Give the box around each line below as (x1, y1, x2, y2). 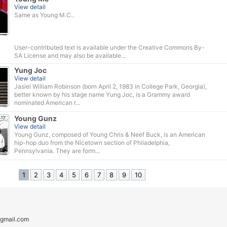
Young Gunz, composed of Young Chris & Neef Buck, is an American (14, 131, 205, 138)
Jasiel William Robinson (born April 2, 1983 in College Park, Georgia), (14, 83, 207, 90)
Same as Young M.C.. (14, 11, 74, 19)
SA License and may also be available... (14, 52, 126, 59)
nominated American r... (14, 99, 80, 106)
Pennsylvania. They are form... (14, 147, 100, 155)
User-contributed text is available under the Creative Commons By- (14, 44, 205, 51)
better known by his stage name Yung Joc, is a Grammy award (14, 91, 190, 98)
